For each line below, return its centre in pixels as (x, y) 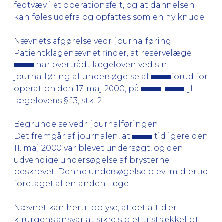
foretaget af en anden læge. (72, 183)
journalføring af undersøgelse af (83, 76)
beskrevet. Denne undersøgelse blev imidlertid (111, 171)
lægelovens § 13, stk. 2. (58, 100)
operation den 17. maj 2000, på (78, 88)
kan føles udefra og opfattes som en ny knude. (110, 17)
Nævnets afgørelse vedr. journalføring (93, 41)
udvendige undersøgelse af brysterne (92, 160)
